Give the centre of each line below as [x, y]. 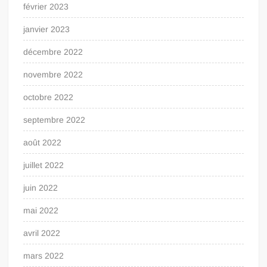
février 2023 [46, 6]
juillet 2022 [44, 165]
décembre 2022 [53, 52]
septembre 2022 [55, 119]
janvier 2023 [47, 29]
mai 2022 [41, 210]
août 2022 [43, 142]
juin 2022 [41, 187]
